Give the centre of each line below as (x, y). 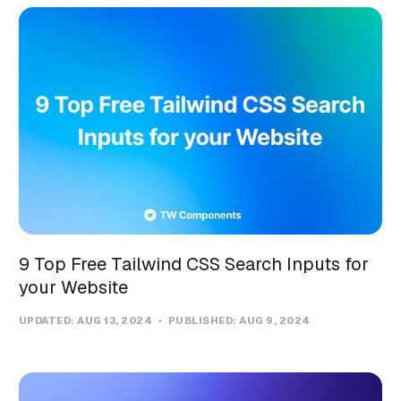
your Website (73, 288)
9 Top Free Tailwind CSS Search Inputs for (193, 264)
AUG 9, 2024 (275, 321)
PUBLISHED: (203, 321)
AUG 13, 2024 (116, 321)
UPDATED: (48, 321)
